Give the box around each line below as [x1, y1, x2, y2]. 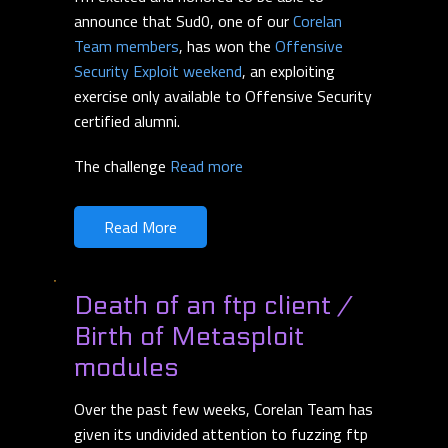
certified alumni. [74, 109, 180, 134]
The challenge [74, 154, 170, 179]
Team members [74, 34, 179, 59]
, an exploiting [242, 59, 335, 84]
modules [74, 352, 179, 384]
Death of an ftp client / [74, 290, 352, 322]
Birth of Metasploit [74, 321, 304, 353]
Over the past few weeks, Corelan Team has [74, 397, 373, 422]
